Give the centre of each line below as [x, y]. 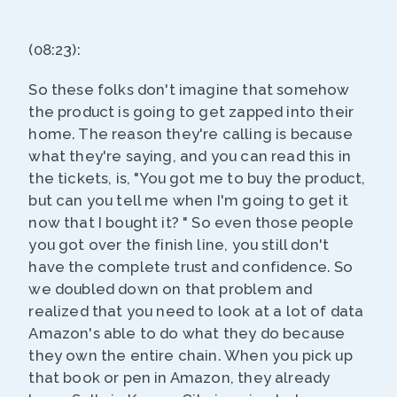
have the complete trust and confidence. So [191, 267]
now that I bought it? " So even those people [191, 223]
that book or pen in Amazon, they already [179, 378]
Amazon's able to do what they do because [187, 334]
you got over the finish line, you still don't [179, 245]
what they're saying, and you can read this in [190, 156]
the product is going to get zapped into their [191, 112]
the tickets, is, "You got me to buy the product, [197, 179]
